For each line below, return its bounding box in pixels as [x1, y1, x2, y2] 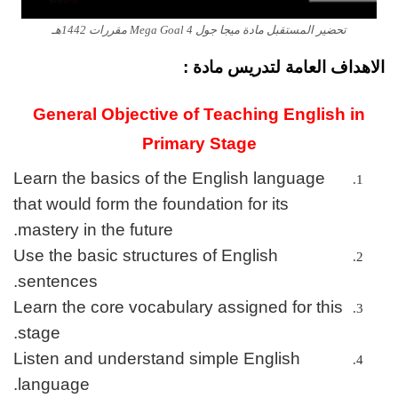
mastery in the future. [18, 220, 173, 240]
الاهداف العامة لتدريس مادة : [183, 58, 385, 77]
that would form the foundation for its [13, 195, 289, 214]
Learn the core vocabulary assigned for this [13, 298, 343, 317]
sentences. [18, 272, 98, 291]
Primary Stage [141, 134, 257, 154]
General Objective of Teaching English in [33, 105, 365, 124]
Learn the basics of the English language [13, 169, 325, 188]
